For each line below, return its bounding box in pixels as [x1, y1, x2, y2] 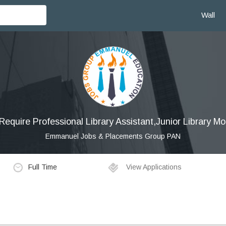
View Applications [124, 163, 182, 172]
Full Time [28, 162, 57, 171]
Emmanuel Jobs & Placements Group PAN [45, 132, 181, 140]
